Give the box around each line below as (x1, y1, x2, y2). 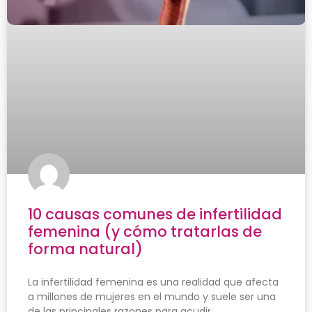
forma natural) (28, 238, 143, 259)
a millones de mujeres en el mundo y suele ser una (28, 289, 276, 304)
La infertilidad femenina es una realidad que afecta (28, 274, 279, 289)
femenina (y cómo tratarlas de (28, 221, 262, 242)
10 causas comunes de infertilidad (28, 203, 282, 224)
